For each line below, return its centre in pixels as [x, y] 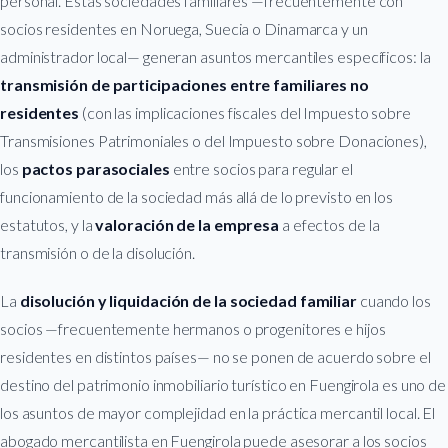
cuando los [393, 300]
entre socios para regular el [261, 168]
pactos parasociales [95, 168]
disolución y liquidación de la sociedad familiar [188, 300]
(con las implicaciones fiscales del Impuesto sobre [245, 112]
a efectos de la [329, 224]
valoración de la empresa [187, 224]
